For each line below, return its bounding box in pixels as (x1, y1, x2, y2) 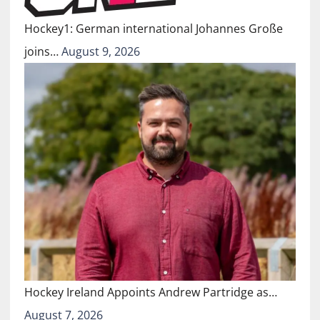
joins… (24, 44, 61, 60)
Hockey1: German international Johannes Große (24, 21, 283, 37)
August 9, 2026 (61, 44, 140, 60)
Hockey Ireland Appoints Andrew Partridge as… (24, 284, 277, 300)
